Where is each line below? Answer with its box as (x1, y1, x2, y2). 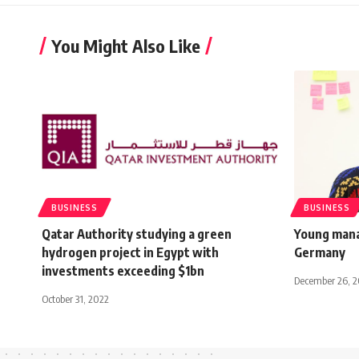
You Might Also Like (51, 34, 200, 57)
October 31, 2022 (42, 292, 109, 305)
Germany (294, 244, 345, 260)
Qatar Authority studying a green (42, 225, 232, 242)
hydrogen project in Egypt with (42, 244, 219, 260)
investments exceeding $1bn (42, 262, 204, 279)
